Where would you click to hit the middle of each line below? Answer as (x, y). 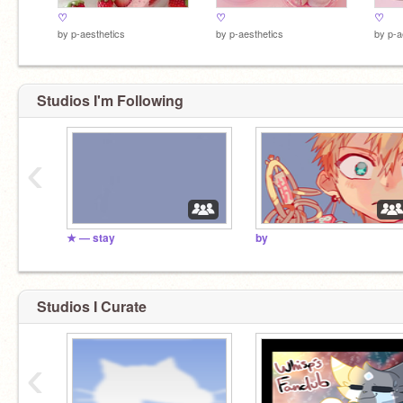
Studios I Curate (92, 306)
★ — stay (91, 238)
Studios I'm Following (110, 100)
